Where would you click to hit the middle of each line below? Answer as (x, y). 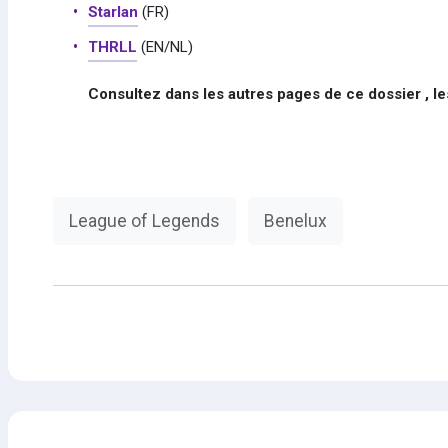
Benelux (295, 221)
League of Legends (144, 221)
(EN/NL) (164, 47)
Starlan (112, 12)
